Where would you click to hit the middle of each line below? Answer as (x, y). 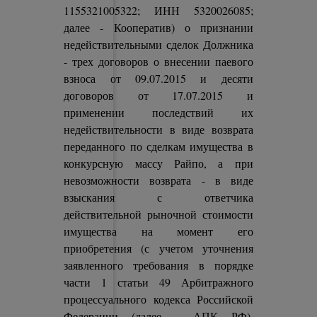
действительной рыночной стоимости (158, 214)
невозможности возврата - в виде (158, 180)
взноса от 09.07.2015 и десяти (158, 78)
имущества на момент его (158, 231)
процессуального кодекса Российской (158, 299)
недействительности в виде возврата (158, 129)
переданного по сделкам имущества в (158, 146)
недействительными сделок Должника (158, 44)
